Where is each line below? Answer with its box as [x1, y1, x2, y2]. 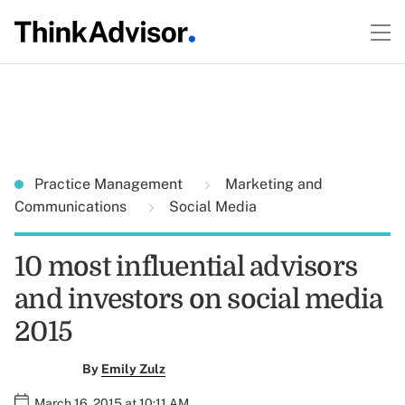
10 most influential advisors [14, 251, 357, 282]
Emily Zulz [100, 362, 165, 376]
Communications [14, 198, 130, 215]
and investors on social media [14, 284, 383, 315]
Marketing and [221, 175, 323, 193]
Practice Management [34, 175, 186, 193]
